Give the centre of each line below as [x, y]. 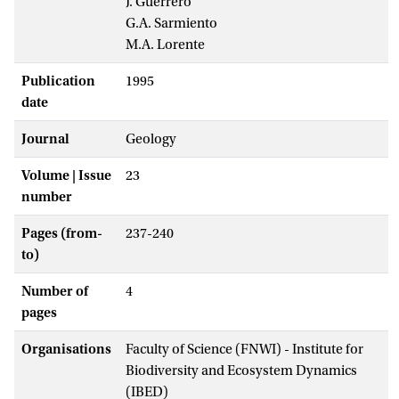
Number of [55, 291]
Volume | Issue [66, 175]
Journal [45, 138]
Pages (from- [62, 233]
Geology [151, 138]
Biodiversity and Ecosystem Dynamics [241, 370]
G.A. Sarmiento [171, 23]
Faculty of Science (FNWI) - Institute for [244, 349]
